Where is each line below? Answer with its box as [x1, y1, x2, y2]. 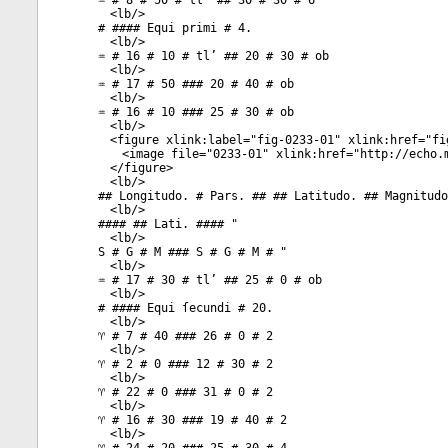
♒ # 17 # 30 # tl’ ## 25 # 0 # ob [98, 273, 322, 287]
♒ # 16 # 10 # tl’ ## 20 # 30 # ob [98, 49, 329, 63]
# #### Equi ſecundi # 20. [98, 301, 273, 315]
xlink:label [159, 133, 243, 147]
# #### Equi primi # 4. [98, 21, 252, 35]
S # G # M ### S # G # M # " [98, 245, 287, 259]
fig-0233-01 [257, 133, 334, 147]
